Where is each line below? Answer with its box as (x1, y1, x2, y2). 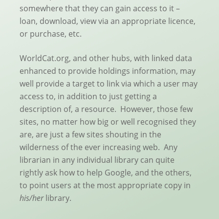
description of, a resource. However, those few (20, 104, 193, 115)
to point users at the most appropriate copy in (20, 180, 191, 191)
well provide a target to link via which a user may (20, 78, 197, 89)
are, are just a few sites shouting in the (20, 129, 161, 140)
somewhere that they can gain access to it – (20, 3, 180, 14)
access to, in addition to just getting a (20, 91, 157, 102)
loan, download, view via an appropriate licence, (20, 16, 196, 27)
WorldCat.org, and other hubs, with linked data (20, 53, 192, 64)
